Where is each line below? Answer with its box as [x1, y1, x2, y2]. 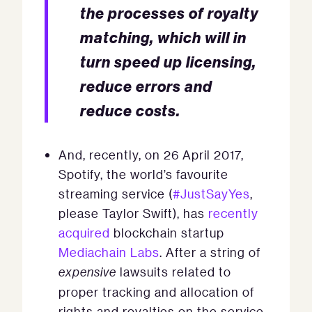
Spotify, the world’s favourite [58, 166, 228, 182]
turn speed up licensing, [80, 52, 256, 71]
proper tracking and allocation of [58, 284, 254, 299]
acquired [58, 225, 110, 240]
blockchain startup [110, 225, 224, 240]
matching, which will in [80, 28, 247, 47]
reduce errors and [80, 77, 212, 95]
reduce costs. [80, 101, 180, 120]
